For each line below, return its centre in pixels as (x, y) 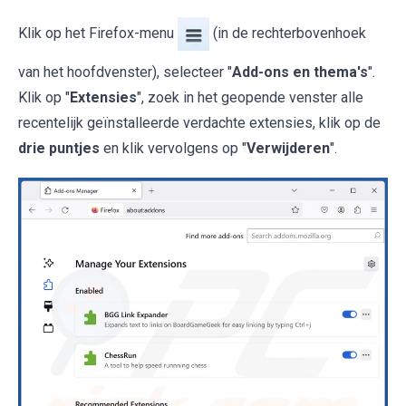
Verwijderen (288, 148)
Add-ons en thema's (300, 72)
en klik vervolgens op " (173, 148)
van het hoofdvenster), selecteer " (125, 72)
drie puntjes (59, 148)
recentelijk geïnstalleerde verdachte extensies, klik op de (199, 122)
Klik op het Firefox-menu (98, 33)
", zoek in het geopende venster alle (250, 97)
